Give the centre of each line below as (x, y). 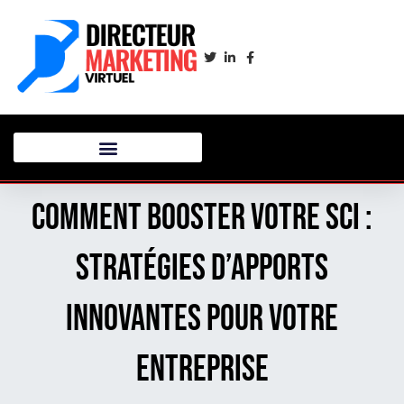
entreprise (202, 370)
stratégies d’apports (202, 269)
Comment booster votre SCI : (202, 219)
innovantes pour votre (202, 320)
